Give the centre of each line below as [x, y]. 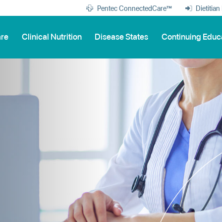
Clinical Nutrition [52, 36]
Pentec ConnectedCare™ [134, 8]
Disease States [122, 36]
